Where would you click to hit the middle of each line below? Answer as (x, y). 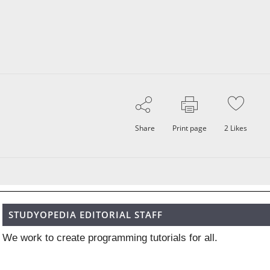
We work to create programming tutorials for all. (110, 238)
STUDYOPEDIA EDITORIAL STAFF (86, 215)
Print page (190, 128)
